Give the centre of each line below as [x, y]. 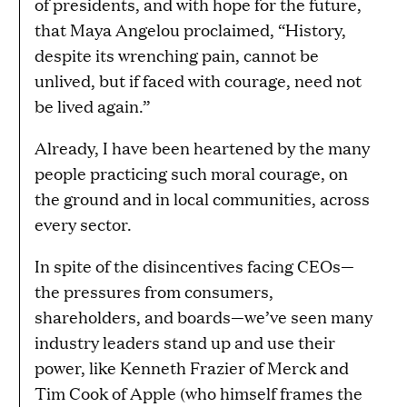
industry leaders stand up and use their [185, 342]
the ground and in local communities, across [202, 199]
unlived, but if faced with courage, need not [198, 81]
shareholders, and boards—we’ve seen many [203, 317]
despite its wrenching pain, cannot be [177, 55]
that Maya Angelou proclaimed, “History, [190, 30]
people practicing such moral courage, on [191, 174]
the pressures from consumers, [154, 292]
